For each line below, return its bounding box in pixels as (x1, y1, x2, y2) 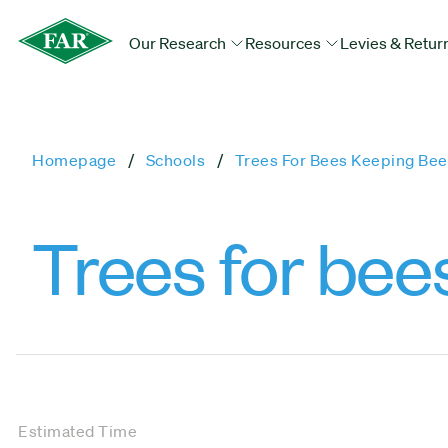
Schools (145, 150, 205, 170)
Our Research (129, 33, 229, 53)
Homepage (32, 150, 116, 170)
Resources (245, 33, 324, 53)
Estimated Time (18, 420, 137, 441)
